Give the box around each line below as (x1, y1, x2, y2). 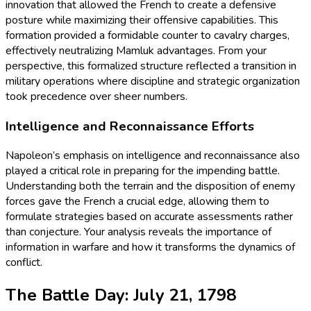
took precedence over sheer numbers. (6, 88, 187, 104)
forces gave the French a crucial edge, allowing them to (6, 194, 269, 210)
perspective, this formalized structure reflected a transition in (6, 58, 296, 74)
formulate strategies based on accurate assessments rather (6, 209, 293, 225)
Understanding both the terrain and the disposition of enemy (6, 178, 295, 194)
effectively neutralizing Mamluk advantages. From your (6, 42, 267, 58)
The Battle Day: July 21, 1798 (6, 284, 236, 307)
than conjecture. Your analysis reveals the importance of (6, 224, 271, 240)
